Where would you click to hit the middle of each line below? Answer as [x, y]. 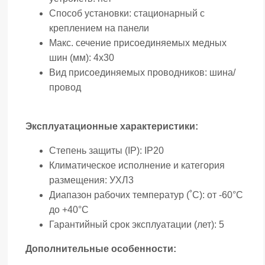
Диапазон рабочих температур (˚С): [128, 195]
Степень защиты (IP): [97, 151]
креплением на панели [99, 28]
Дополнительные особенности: [101, 249]
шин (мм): [71, 58]
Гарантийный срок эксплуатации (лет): [134, 225]
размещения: [79, 180]
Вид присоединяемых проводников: [129, 73]
